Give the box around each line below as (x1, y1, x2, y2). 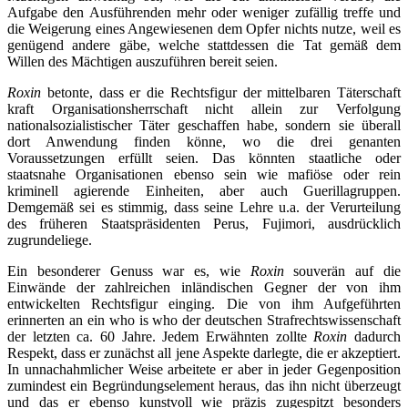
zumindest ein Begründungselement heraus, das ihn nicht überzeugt (7, 377, 401, 393)
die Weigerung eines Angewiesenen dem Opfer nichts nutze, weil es (7, 20, 401, 36)
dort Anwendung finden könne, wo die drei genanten (7, 133, 401, 149)
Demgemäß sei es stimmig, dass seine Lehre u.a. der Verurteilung (7, 199, 401, 215)
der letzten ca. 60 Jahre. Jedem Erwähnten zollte (7, 328, 314, 344)
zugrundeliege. (7, 231, 92, 248)
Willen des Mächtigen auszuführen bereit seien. (7, 53, 278, 69)
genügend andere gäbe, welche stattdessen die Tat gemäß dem (7, 36, 401, 53)
